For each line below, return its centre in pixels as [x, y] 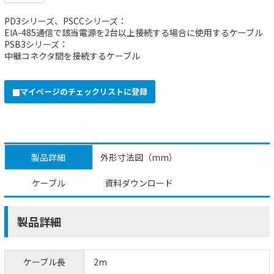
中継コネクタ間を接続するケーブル [72, 55]
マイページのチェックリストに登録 [84, 91]
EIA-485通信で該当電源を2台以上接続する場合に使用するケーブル [134, 32]
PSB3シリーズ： [36, 44]
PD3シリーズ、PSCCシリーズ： [65, 20]
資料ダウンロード [139, 183]
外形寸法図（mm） [139, 157]
